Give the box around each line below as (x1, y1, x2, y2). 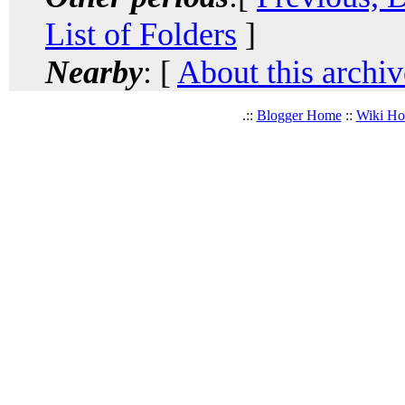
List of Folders (45, 15, 237, 52)
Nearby (45, 53, 143, 90)
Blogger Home (256, 107, 342, 123)
